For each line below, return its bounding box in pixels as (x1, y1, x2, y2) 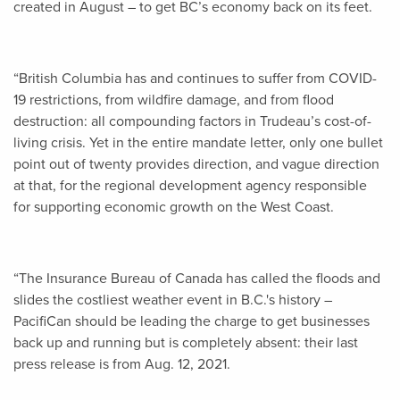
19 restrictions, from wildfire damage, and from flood (13, 91, 334, 109)
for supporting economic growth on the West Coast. (13, 198, 334, 216)
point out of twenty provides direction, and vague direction (13, 155, 379, 173)
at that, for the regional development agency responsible (13, 177, 367, 195)
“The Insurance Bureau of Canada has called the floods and (13, 270, 380, 287)
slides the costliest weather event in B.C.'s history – (13, 291, 332, 309)
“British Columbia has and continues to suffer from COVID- (13, 70, 377, 87)
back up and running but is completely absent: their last (13, 334, 358, 352)
